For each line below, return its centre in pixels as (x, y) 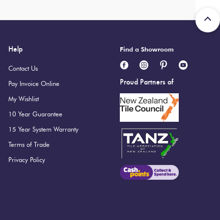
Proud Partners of (146, 82)
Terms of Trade (29, 145)
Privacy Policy (27, 160)
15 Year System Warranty (44, 129)
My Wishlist (24, 99)
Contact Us (23, 69)
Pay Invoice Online (34, 84)
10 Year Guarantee (36, 114)
